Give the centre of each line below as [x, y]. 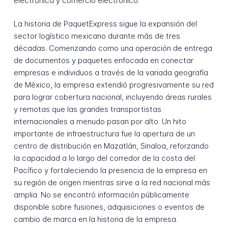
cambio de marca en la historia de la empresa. [95, 219]
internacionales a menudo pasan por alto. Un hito [100, 122]
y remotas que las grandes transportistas [87, 109]
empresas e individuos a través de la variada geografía [111, 73]
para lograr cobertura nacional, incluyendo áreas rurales [112, 97]
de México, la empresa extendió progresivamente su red [113, 85]
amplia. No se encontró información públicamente [101, 195]
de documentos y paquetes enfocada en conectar [103, 61]
